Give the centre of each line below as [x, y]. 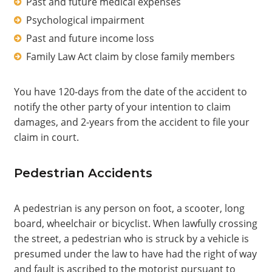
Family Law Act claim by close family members [130, 56]
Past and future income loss [90, 38]
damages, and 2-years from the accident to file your [131, 122]
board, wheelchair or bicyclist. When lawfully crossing [135, 223]
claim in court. [46, 137]
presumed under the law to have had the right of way [135, 254]
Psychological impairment [85, 20]
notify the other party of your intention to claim [122, 107]
